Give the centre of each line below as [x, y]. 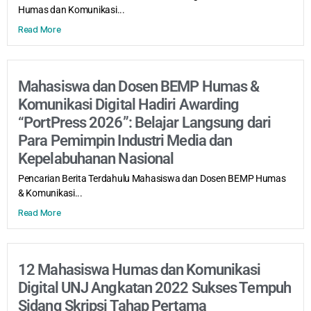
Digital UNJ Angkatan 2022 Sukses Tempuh [154, 287]
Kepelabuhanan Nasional [96, 158]
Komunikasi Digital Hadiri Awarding [129, 104]
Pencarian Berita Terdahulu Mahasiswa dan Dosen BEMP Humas [152, 178]
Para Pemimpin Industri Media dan [125, 140]
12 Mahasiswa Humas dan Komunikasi [140, 269]
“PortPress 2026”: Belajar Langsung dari [144, 122]
